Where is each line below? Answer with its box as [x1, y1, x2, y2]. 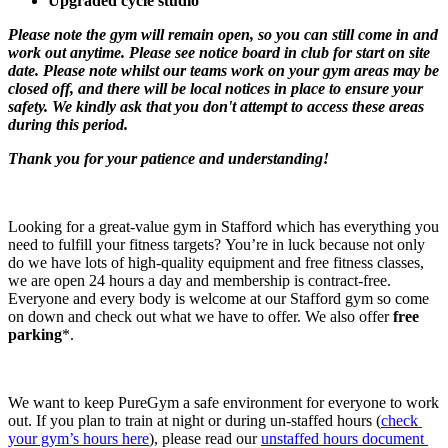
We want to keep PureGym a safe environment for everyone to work [8, 394, 439, 412]
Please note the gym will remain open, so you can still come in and [8, 26, 438, 44]
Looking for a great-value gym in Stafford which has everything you [8, 218, 439, 236]
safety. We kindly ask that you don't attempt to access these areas [8, 98, 424, 116]
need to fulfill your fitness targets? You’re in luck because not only [8, 236, 425, 254]
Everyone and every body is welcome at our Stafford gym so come [8, 290, 429, 308]
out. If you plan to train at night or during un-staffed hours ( [8, 412, 381, 430]
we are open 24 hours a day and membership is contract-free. [8, 272, 391, 290]
